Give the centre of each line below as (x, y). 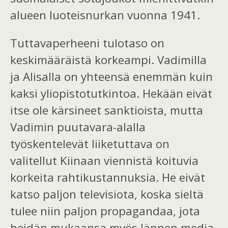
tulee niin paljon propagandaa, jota (105, 211)
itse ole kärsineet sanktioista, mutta (107, 110)
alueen (30, 15)
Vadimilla (182, 60)
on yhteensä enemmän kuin (137, 77)
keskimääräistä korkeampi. (84, 60)
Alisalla (42, 77)
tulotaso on (134, 43)
